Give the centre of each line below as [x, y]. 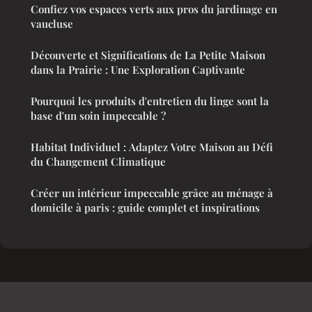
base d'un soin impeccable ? [98, 116]
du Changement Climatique [98, 162]
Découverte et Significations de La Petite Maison [148, 55]
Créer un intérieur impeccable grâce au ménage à [152, 193]
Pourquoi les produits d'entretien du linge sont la [150, 101]
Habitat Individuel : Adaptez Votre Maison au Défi [152, 147]
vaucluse [52, 24]
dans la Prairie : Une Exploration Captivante [138, 70]
